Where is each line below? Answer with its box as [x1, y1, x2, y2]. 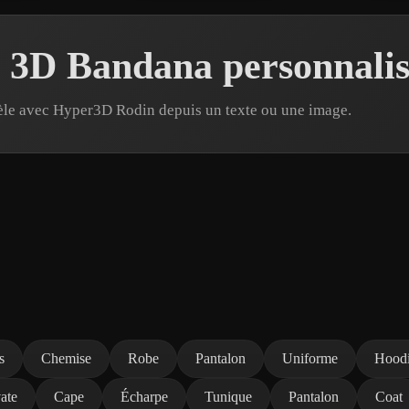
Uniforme [282, 350, 338, 366]
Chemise [41, 350, 91, 366]
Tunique [204, 388, 252, 404]
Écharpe [121, 388, 168, 404]
